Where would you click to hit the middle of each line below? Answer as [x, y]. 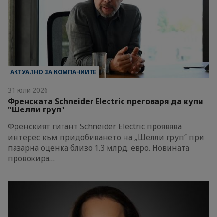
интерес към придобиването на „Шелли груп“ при [106, 137]
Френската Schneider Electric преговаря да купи [106, 101]
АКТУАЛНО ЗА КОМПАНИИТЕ [53, 72]
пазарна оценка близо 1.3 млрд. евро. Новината [99, 147]
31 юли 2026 [28, 90]
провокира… [31, 158]
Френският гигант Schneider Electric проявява [95, 126]
